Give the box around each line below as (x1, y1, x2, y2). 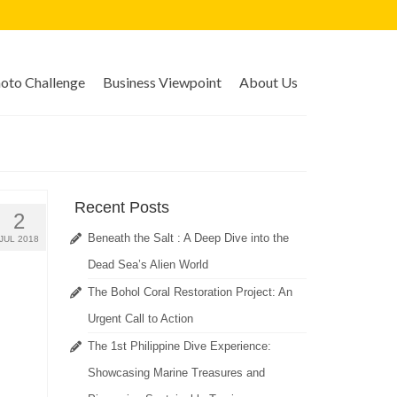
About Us (238, 74, 298, 90)
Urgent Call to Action (87, 312, 193, 326)
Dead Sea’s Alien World (87, 258, 208, 272)
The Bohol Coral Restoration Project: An (87, 285, 292, 300)
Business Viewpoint (102, 74, 222, 90)
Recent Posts (74, 198, 169, 217)
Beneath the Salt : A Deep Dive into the (87, 231, 289, 245)
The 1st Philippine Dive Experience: (87, 339, 271, 354)
